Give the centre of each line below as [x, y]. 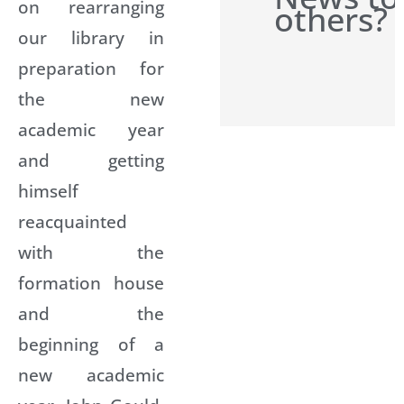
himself [48, 190]
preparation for [91, 68]
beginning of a [91, 344]
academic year [91, 129]
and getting [91, 160]
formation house [91, 282]
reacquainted [73, 221]
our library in [91, 37]
